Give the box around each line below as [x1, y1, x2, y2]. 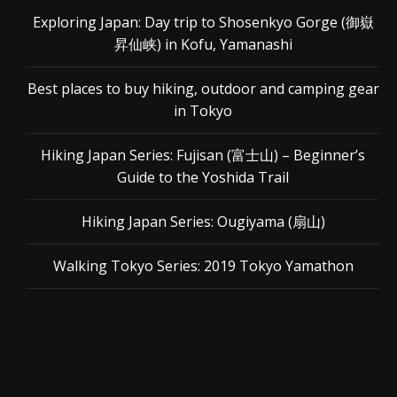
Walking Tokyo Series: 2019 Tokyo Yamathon [52, 256, 354, 276]
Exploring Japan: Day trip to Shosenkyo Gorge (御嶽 [32, 12, 374, 32]
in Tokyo [174, 101, 233, 121]
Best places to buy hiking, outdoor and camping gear [27, 79, 379, 98]
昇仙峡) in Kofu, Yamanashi [113, 35, 292, 54]
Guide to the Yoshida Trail [117, 167, 290, 187]
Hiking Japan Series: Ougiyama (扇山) [81, 212, 325, 231]
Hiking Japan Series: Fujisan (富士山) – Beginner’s [41, 145, 366, 165]
